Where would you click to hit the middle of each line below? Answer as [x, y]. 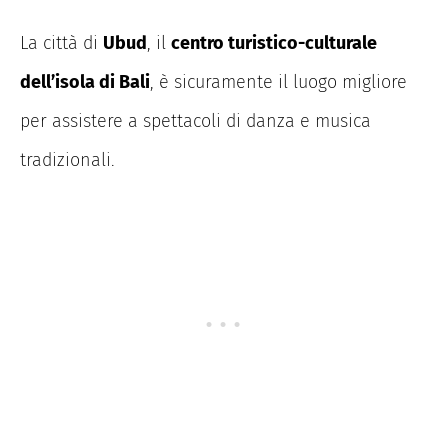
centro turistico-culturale [274, 43]
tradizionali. [67, 160]
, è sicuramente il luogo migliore [278, 82]
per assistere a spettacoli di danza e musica [195, 121]
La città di [61, 43]
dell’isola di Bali [85, 82]
